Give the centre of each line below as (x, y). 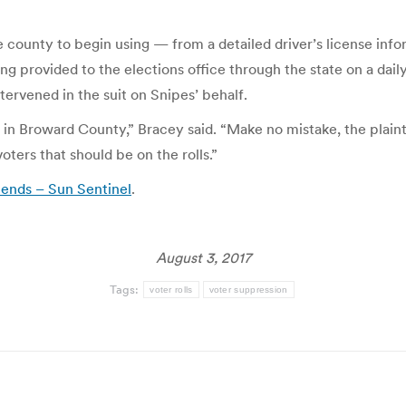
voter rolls (171, 290)
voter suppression (248, 290)
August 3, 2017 (203, 257)
